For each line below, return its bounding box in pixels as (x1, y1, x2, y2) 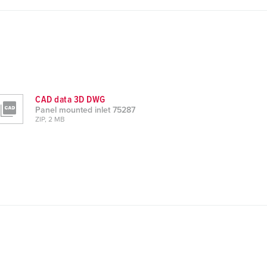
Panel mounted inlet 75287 (35, 106, 136, 114)
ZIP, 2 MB (35, 116, 66, 123)
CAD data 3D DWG (35, 95, 105, 104)
